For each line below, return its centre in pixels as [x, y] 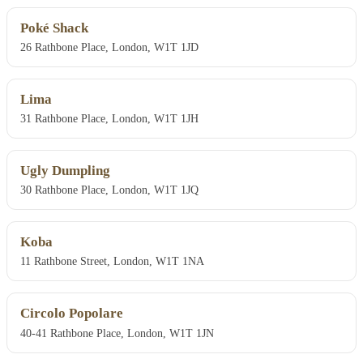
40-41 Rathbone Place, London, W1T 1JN [117, 333]
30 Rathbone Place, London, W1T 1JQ [109, 190]
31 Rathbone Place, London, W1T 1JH [109, 119]
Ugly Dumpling [65, 171]
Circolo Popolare [72, 314]
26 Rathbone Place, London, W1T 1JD [109, 47]
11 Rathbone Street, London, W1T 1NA [112, 261]
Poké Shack [54, 28]
